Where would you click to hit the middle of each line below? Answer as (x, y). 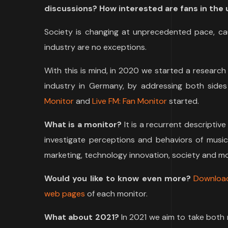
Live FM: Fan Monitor (130, 101)
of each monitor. (116, 194)
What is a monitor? (84, 124)
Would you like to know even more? (118, 178)
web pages (65, 194)
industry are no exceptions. (95, 47)
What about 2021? (82, 217)
